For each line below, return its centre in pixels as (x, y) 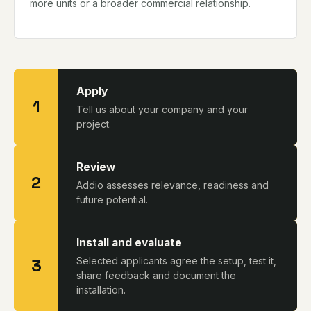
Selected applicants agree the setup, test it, (176, 260)
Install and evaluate (129, 242)
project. (94, 124)
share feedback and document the (156, 275)
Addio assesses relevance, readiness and (173, 185)
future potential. (112, 199)
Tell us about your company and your (162, 109)
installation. (101, 289)
